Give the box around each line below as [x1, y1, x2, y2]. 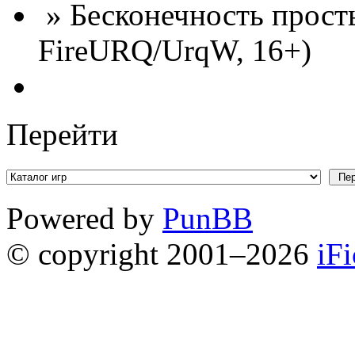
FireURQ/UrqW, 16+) [38, 32, 311, 67]
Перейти [6, 116, 118, 151]
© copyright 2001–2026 [6, 236, 317, 271]
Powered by [6, 200, 162, 235]
